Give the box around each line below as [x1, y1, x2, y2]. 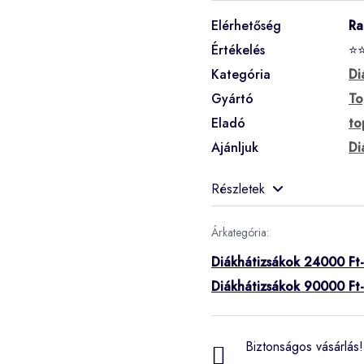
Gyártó [211, 89, 253, 108]
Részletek [211, 179, 265, 198]
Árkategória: [211, 223, 269, 240]
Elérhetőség [211, 15, 281, 35]
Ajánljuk [211, 137, 258, 157]
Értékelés [211, 40, 265, 59]
